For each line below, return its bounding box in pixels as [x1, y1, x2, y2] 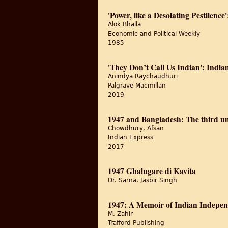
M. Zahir [108, 210, 133, 217]
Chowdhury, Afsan [108, 125, 164, 132]
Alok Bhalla [108, 21, 141, 28]
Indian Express [108, 134, 153, 141]
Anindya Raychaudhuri [108, 73, 178, 80]
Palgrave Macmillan [108, 82, 166, 89]
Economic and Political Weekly [108, 30, 200, 37]
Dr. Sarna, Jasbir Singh [108, 177, 177, 184]
